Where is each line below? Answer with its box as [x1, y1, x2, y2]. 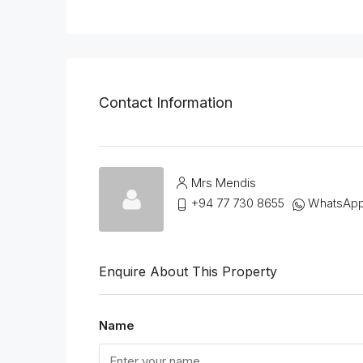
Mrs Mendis [191, 174, 256, 190]
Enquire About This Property [99, 263, 277, 280]
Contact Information [99, 93, 233, 111]
